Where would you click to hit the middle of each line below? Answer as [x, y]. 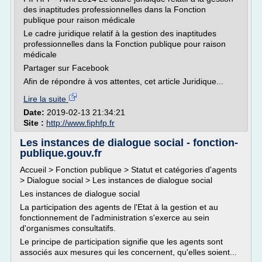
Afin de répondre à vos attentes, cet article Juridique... [123, 81]
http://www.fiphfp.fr [80, 123]
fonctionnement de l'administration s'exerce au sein [115, 218]
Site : [35, 123]
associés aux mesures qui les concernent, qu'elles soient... [128, 252]
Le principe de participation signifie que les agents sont [121, 242]
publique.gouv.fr [61, 153]
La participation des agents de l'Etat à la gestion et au [119, 207]
